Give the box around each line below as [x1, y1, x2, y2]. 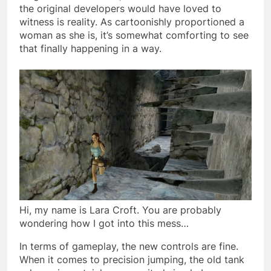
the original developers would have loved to [19, 2, 221, 15]
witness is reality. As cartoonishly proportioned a [19, 15, 244, 28]
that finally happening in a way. [19, 42, 162, 54]
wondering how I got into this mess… [19, 217, 189, 229]
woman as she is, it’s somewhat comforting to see [19, 28, 249, 41]
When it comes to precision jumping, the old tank [19, 253, 244, 266]
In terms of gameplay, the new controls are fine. [19, 240, 238, 252]
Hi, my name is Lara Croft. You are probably [19, 203, 221, 216]
